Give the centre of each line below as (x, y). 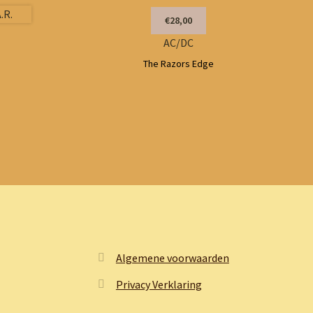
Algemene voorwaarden (172, 258)
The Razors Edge (179, 63)
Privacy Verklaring (159, 285)
